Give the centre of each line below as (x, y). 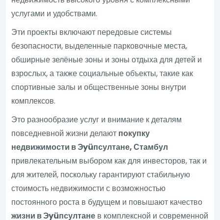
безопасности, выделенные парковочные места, (99, 46)
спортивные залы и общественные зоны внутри (99, 87)
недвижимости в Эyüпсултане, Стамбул (90, 147)
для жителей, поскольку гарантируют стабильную (101, 174)
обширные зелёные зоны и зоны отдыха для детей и (107, 59)
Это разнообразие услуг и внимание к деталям (97, 119)
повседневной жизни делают (65, 133)
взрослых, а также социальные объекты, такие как (102, 73)
